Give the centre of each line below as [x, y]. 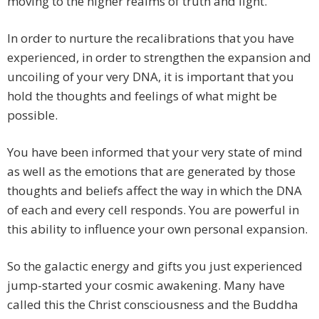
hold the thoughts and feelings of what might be [142, 96]
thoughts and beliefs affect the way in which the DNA [155, 191]
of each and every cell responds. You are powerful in [153, 210]
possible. [32, 115]
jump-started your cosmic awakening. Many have [146, 286]
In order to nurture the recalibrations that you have [151, 38]
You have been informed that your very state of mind [155, 152]
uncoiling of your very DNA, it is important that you [151, 77]
